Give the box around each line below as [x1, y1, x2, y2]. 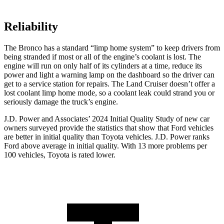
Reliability [4, 20, 58, 33]
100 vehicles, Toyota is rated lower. [4, 150, 115, 159]
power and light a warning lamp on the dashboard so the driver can [4, 70, 214, 79]
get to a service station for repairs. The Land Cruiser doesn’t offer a [4, 79, 215, 88]
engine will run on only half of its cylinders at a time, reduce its [4, 61, 202, 70]
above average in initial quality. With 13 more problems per [19, 141, 207, 150]
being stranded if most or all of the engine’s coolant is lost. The [4, 52, 201, 61]
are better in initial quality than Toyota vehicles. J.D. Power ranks [4, 132, 209, 141]
